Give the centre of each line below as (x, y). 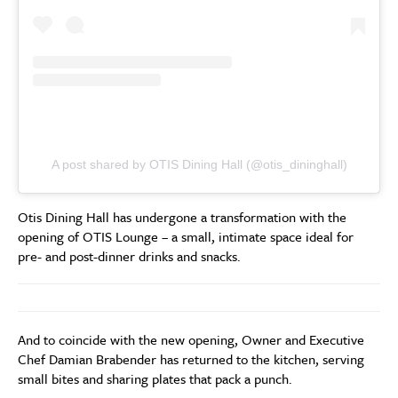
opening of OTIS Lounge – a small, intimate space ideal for (186, 236)
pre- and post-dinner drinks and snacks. (129, 255)
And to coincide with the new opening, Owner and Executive (191, 339)
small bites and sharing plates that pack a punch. (155, 378)
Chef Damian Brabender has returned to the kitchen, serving (191, 358)
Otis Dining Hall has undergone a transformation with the (182, 216)
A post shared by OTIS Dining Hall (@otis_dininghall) (199, 164)
